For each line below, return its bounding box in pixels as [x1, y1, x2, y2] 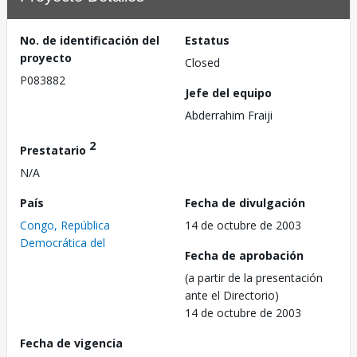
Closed [185, 55, 220, 70]
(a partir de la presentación [185, 269, 323, 285]
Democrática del [20, 234, 105, 250]
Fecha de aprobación [185, 247, 304, 263]
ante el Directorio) [185, 287, 279, 303]
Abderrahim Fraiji [185, 108, 273, 123]
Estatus [185, 33, 229, 48]
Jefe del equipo [185, 85, 272, 100]
